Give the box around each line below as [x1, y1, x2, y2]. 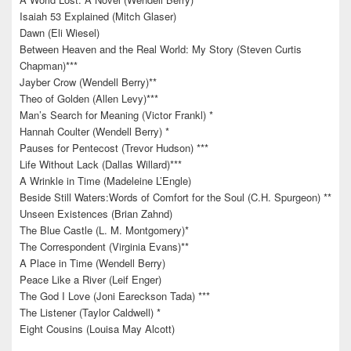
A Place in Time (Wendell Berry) [20, 255, 165, 270]
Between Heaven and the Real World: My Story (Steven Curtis [20, 41, 302, 56]
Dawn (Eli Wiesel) [20, 24, 100, 40]
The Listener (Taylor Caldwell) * [20, 304, 161, 320]
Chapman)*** [20, 57, 78, 73]
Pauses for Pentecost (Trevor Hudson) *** [20, 139, 208, 155]
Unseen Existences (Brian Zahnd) [20, 205, 172, 221]
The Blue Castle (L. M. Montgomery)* [20, 222, 189, 237]
